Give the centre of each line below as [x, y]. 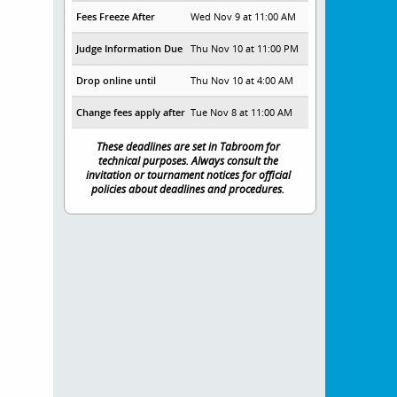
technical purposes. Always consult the [188, 160]
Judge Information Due [129, 48]
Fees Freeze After [115, 16]
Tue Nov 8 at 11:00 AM [242, 112]
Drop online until [116, 80]
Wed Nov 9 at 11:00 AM [244, 16]
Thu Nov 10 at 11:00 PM [245, 48]
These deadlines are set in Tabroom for [188, 146]
